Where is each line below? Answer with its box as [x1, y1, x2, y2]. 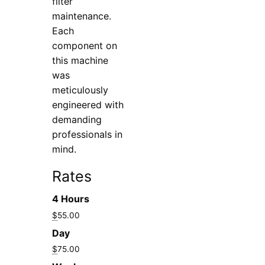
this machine [52, 54, 109, 66]
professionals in [52, 128, 123, 140]
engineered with [52, 98, 124, 111]
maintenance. [52, 9, 112, 22]
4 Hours [52, 192, 90, 205]
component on [52, 39, 118, 51]
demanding [52, 113, 102, 125]
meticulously [52, 83, 109, 96]
